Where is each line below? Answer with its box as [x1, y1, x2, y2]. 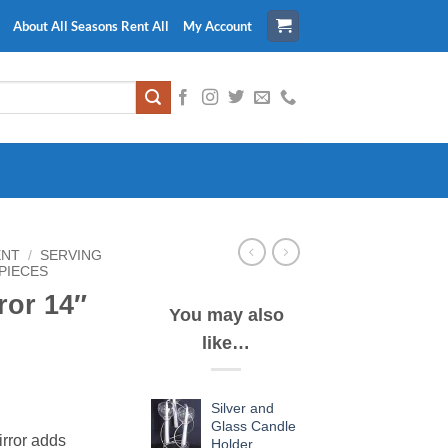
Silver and [211, 400, 274, 417]
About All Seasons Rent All [12, 18, 169, 34]
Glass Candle [211, 418, 296, 435]
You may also [168, 304, 284, 325]
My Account [182, 18, 252, 34]
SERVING [40, 248, 103, 263]
